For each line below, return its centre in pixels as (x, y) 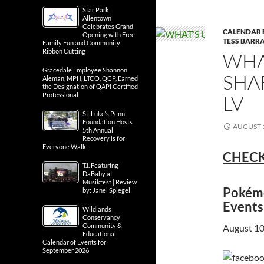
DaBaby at (98, 174)
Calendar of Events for (74, 242)
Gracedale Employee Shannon (85, 70)
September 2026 (66, 250)
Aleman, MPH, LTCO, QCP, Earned (90, 78)
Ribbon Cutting (64, 51)
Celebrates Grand (108, 26)
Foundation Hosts (108, 122)
